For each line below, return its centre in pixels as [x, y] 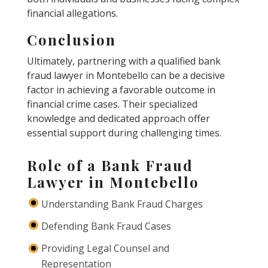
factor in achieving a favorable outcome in [121, 90]
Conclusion [71, 39]
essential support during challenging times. [124, 133]
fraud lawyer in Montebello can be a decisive [126, 75]
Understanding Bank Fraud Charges [122, 204]
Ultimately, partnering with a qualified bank [124, 61]
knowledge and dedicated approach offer [118, 118]
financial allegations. [72, 13]
